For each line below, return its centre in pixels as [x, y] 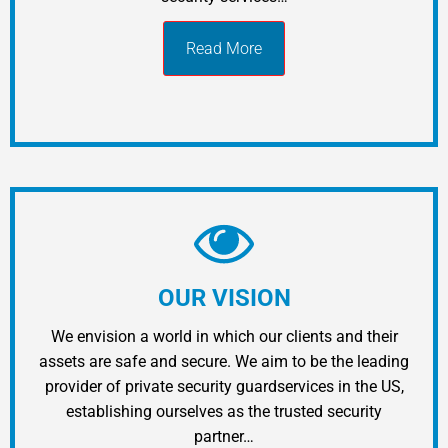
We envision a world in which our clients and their [224, 336]
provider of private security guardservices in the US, [224, 386]
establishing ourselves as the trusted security [224, 411]
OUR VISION [224, 297]
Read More [224, 48]
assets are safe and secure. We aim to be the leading [224, 361]
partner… [224, 436]
